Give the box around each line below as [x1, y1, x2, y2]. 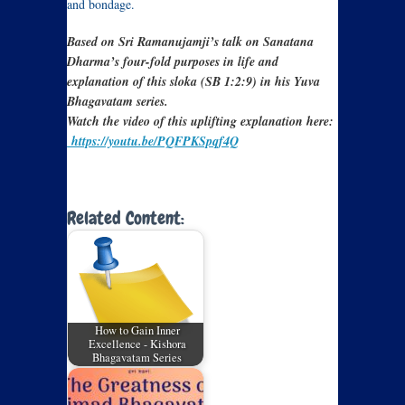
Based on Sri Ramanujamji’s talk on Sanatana [67, 33, 314, 52]
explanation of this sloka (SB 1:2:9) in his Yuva [67, 72, 320, 91]
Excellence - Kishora [88, 336, 186, 353]
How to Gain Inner [94, 323, 180, 339]
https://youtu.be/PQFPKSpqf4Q [67, 132, 239, 151]
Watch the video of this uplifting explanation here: [67, 112, 334, 131]
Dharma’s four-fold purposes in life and [67, 52, 278, 71]
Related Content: [67, 206, 184, 231]
